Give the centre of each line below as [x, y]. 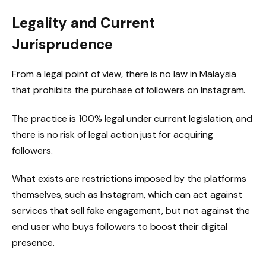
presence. [33, 243]
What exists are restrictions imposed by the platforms [129, 179]
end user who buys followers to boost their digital [120, 227]
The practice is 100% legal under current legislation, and [132, 118]
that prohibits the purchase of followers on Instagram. [129, 90]
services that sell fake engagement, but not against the [131, 211]
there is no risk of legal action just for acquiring [113, 134]
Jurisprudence [63, 44]
